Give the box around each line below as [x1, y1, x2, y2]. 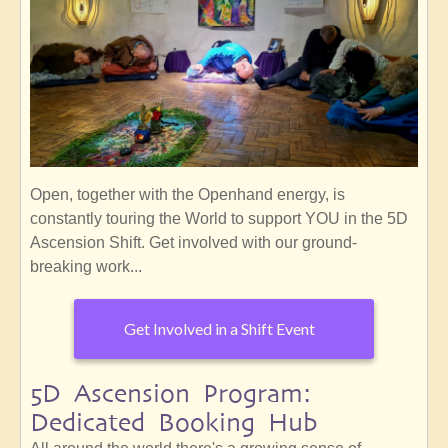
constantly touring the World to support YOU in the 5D [30, 209, 408, 227]
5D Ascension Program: [30, 378, 311, 408]
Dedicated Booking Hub [30, 407, 317, 437]
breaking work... [30, 257, 142, 275]
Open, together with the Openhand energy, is [30, 185, 345, 203]
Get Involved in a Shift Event [124, 319, 315, 339]
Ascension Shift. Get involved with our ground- [30, 233, 357, 251]
